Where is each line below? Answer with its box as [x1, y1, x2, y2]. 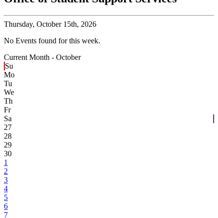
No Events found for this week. [4, 36, 100, 45]
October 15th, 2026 [35, 20, 96, 29]
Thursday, [4, 20, 35, 29]
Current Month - [4, 53, 56, 62]
